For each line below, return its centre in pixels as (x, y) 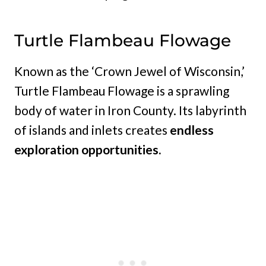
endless (192, 130)
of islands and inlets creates (92, 130)
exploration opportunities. (88, 150)
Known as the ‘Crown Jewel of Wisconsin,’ (129, 71)
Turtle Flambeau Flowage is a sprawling (122, 91)
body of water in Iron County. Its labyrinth (130, 110)
